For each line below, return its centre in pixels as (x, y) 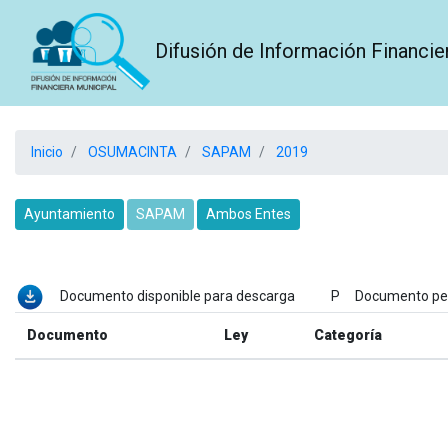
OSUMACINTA (131, 152)
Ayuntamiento (69, 214)
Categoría (348, 335)
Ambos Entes (248, 214)
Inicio (47, 152)
